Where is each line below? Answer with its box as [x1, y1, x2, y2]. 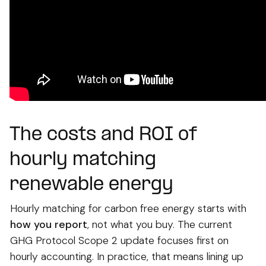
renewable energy [9, 175, 173, 196]
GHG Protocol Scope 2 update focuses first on [10, 233, 229, 247]
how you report [10, 217, 87, 231]
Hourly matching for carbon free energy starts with [10, 201, 246, 215]
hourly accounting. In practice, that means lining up [10, 249, 243, 263]
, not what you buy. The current [87, 217, 232, 231]
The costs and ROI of [9, 125, 197, 146]
